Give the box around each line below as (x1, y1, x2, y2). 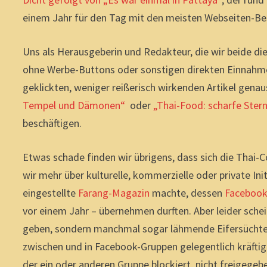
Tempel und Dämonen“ (23, 98, 126, 112)
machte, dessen (150, 185, 223, 200)
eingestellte (23, 185, 79, 200)
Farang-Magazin (78, 185, 150, 200)
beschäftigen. (23, 116, 82, 130)
